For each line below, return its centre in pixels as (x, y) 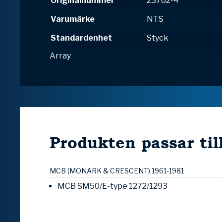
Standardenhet (81, 38)
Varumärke (73, 19)
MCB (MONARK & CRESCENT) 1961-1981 (117, 171)
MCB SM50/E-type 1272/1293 (112, 186)
